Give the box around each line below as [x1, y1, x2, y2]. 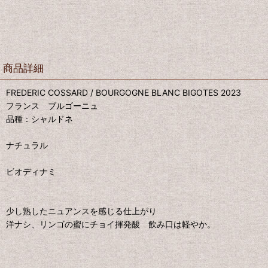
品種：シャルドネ [6, 114, 73, 124]
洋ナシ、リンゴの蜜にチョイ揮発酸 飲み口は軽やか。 [6, 219, 215, 230]
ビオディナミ [6, 166, 56, 177]
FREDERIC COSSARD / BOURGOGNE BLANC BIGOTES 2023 [6, 87, 241, 98]
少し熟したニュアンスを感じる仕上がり [6, 206, 157, 217]
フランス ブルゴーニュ [6, 100, 98, 111]
